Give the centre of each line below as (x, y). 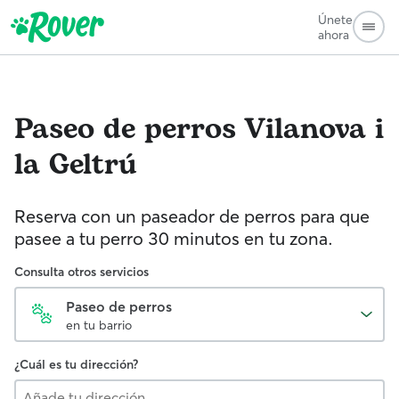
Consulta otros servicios (81, 272)
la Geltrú (76, 165)
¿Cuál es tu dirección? (76, 364)
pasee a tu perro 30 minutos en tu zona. (174, 238)
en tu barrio (99, 325)
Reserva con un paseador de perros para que (192, 216)
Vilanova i (314, 130)
